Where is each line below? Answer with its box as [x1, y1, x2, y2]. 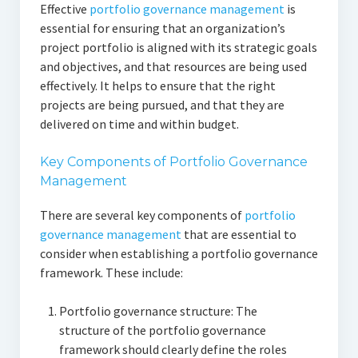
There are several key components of [39, 207, 245, 224]
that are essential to [181, 226, 296, 243]
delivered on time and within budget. [39, 116, 239, 133]
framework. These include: [39, 265, 183, 281]
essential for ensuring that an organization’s [39, 20, 285, 37]
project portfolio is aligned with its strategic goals [39, 39, 317, 56]
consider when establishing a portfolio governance [39, 245, 318, 262]
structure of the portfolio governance [58, 322, 266, 339]
